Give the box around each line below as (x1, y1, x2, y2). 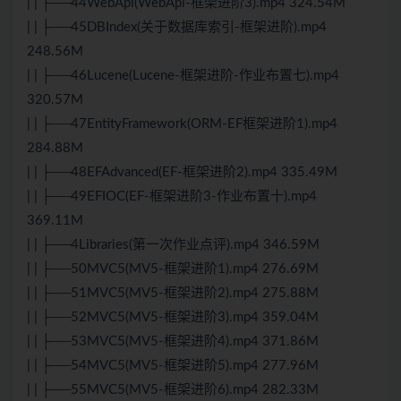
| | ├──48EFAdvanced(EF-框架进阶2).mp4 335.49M (27, 166, 337, 180)
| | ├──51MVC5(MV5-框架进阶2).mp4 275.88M (27, 286, 319, 301)
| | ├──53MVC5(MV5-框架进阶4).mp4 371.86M (27, 335, 319, 349)
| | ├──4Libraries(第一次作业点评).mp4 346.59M (27, 238, 320, 252)
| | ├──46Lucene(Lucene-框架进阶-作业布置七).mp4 (27, 69, 339, 83)
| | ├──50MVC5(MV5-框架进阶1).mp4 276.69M (27, 262, 319, 277)
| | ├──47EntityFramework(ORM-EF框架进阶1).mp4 (27, 117, 337, 132)
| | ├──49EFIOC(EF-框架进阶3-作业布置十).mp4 (27, 190, 317, 204)
